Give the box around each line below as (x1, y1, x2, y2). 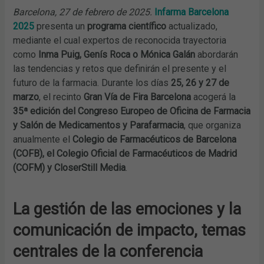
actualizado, (166, 21, 218, 32)
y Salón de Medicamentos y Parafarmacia (13, 120, 184, 131)
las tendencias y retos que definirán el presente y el (13, 63, 227, 75)
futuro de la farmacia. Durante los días (13, 77, 171, 89)
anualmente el (13, 134, 73, 146)
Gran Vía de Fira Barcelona (84, 91, 192, 103)
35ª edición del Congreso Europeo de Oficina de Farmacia (13, 105, 251, 117)
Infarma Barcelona (154, 6, 229, 18)
